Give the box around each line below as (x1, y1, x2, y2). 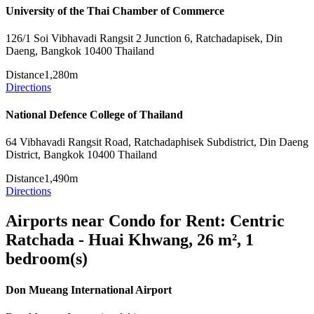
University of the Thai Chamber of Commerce (6, 4, 224, 17)
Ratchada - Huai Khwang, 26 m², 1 (6, 231, 254, 250)
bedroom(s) (6, 250, 88, 268)
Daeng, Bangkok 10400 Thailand (6, 44, 154, 57)
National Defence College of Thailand (6, 109, 183, 121)
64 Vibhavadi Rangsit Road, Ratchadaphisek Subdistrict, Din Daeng (6, 136, 308, 149)
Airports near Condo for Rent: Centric (6, 212, 285, 231)
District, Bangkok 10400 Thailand (6, 149, 157, 161)
